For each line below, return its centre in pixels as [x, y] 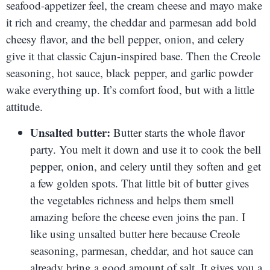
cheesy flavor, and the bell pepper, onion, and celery [125, 39]
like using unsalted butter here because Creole [135, 233]
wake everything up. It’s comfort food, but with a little [130, 90]
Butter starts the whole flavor [177, 132]
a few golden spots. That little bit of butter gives [140, 183]
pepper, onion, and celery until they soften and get [146, 166]
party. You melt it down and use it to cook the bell [146, 149]
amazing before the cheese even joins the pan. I [138, 216]
